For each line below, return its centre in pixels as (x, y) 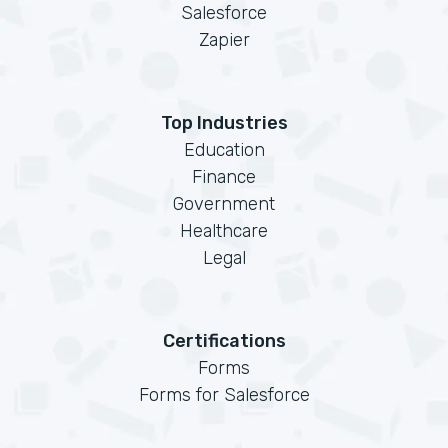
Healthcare (224, 231)
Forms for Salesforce (224, 395)
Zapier (224, 40)
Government (224, 204)
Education (224, 150)
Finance (224, 177)
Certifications (224, 341)
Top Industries (224, 123)
